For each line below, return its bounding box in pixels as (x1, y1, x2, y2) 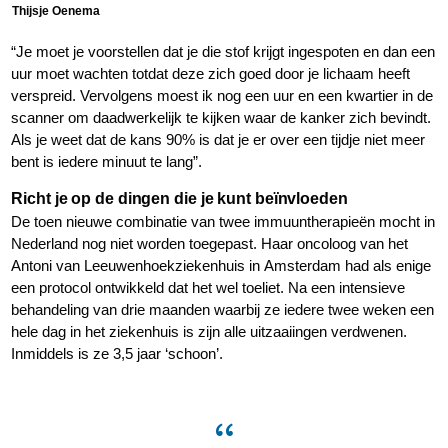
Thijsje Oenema (12, 4, 100, 19)
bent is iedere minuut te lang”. (11, 153, 203, 171)
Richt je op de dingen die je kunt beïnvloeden (11, 190, 348, 208)
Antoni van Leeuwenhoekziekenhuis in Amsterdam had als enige (11, 257, 432, 275)
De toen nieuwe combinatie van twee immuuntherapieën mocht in (11, 213, 436, 231)
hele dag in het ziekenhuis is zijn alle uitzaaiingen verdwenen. (11, 323, 408, 341)
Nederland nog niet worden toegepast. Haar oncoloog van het (11, 235, 409, 253)
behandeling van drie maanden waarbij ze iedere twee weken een (11, 301, 435, 319)
